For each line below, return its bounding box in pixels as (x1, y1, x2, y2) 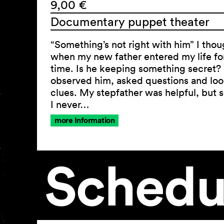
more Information (54, 115, 114, 125)
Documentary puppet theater (50, 14, 209, 29)
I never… (50, 98, 89, 110)
